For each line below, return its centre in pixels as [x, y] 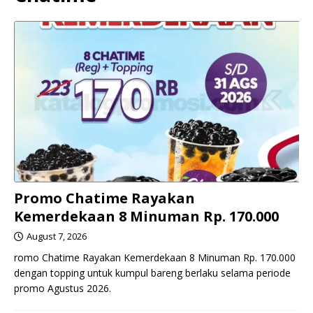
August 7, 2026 [57, 236]
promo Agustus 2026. [63, 289]
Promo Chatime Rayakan [104, 198]
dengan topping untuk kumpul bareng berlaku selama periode [152, 273]
